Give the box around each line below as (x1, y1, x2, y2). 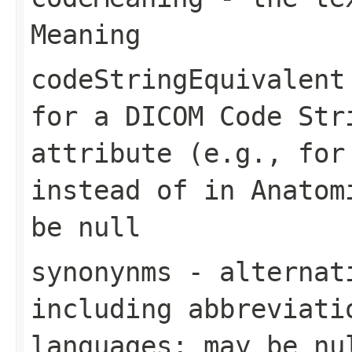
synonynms (31, 255, 172, 288)
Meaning (31, 18, 141, 50)
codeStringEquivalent (31, 63, 345, 95)
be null (31, 211, 141, 243)
